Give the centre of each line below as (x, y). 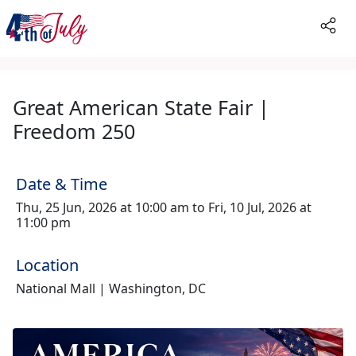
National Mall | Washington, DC (111, 288)
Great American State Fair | (141, 107)
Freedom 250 (74, 131)
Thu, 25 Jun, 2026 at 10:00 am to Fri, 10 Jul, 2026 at (164, 207)
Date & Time (62, 184)
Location (47, 265)
